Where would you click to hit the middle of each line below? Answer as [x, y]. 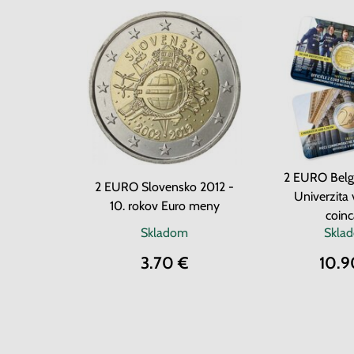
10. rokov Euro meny [164, 206]
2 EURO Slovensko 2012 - [164, 187]
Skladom [164, 233]
